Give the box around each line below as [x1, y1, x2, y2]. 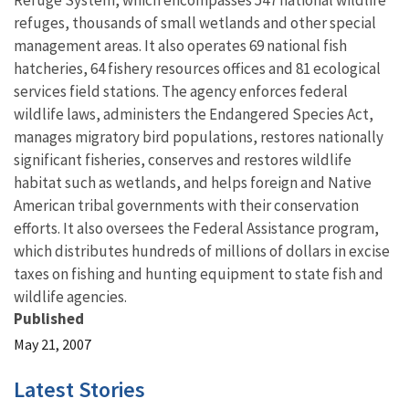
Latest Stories [14, 375, 145, 404]
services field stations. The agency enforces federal [14, 81, 348, 101]
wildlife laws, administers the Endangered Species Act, [14, 104, 373, 124]
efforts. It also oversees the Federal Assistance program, [14, 218, 379, 238]
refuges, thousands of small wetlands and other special [14, 13, 376, 33]
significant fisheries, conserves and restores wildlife [14, 150, 351, 170]
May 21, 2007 [14, 335, 91, 353]
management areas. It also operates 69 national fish [14, 36, 347, 56]
